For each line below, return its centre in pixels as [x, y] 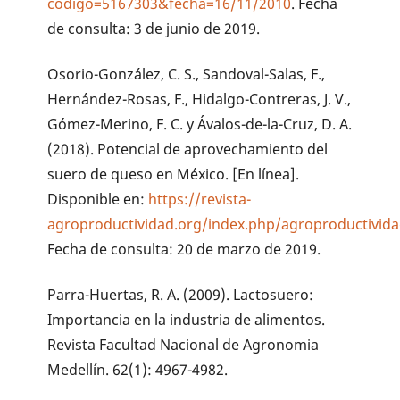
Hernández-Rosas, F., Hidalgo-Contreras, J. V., [200, 100]
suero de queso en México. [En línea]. [174, 175]
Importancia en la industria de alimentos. [187, 320]
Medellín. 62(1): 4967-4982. [138, 370]
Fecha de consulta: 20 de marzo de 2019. [184, 250]
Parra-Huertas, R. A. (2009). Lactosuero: [181, 295]
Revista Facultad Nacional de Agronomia [183, 345]
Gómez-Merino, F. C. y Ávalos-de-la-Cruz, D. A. [200, 125]
